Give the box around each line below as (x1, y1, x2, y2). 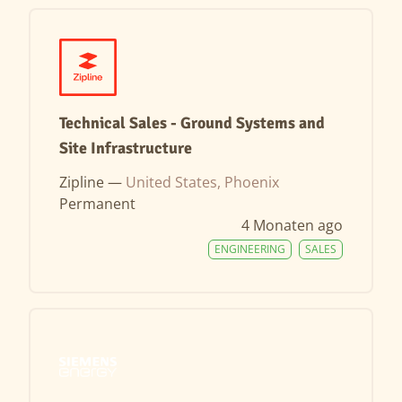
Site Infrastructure (59, 138, 192, 158)
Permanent (59, 194, 135, 214)
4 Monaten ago (241, 215, 343, 235)
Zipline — (59, 172, 126, 192)
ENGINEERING (214, 241, 285, 257)
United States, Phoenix (126, 172, 279, 192)
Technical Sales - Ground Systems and (59, 113, 325, 133)
